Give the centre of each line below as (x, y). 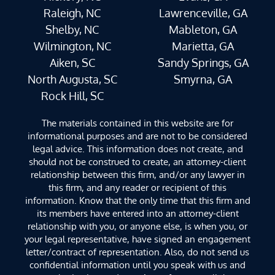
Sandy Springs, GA (203, 62)
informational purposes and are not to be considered (137, 135)
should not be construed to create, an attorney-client (137, 161)
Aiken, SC (72, 62)
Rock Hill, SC (72, 95)
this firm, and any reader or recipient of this (137, 187)
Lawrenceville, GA (203, 13)
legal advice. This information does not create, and (137, 148)
